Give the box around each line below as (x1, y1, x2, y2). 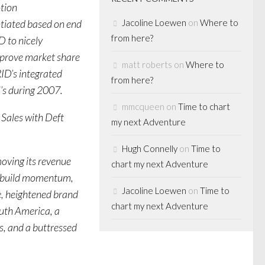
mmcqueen (122, 101, 164, 112)
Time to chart (178, 101, 230, 112)
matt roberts (122, 59, 172, 70)
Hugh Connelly (122, 143, 177, 154)
